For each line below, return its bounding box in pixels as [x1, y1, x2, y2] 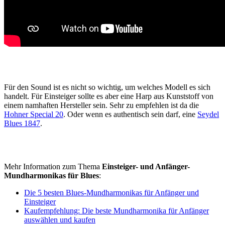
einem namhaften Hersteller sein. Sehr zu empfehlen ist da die [4, 101, 199, 110]
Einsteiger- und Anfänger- [102, 162, 190, 171]
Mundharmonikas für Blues [4, 171, 99, 180]
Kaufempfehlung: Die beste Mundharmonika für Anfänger [24, 206, 209, 215]
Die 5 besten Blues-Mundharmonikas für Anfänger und [24, 188, 199, 197]
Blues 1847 [4, 119, 40, 128]
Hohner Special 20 [4, 110, 63, 119]
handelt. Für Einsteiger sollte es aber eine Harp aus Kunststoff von [4, 92, 213, 101]
